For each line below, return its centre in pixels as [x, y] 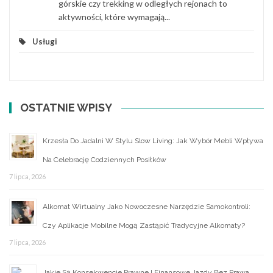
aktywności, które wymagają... [114, 16]
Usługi [45, 41]
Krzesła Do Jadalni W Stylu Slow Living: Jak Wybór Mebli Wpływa [153, 140]
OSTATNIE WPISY [66, 107]
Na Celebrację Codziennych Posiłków [105, 159]
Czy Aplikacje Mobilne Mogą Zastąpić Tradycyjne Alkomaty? [144, 225]
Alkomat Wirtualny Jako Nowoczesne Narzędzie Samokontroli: [147, 206]
